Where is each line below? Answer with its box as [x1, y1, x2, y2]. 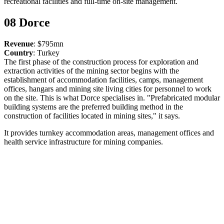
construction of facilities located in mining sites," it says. [4, 111, 180, 120]
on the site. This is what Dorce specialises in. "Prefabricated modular [4, 93, 220, 102]
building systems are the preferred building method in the [4, 102, 183, 111]
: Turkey [33, 48, 59, 57]
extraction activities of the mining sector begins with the [4, 66, 179, 75]
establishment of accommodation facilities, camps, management [4, 75, 203, 84]
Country [4, 48, 33, 57]
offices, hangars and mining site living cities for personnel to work [4, 84, 211, 93]
